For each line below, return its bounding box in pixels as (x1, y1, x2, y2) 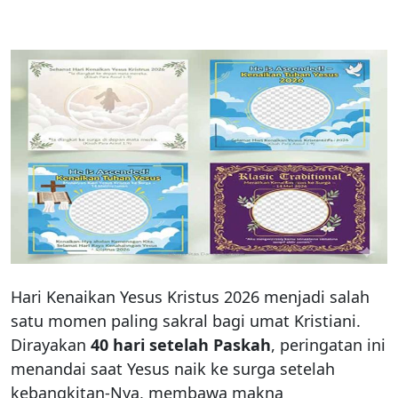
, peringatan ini (271, 334, 386, 356)
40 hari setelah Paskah (91, 334, 271, 356)
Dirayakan (11, 334, 91, 356)
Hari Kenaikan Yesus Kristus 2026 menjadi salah (11, 286, 370, 308)
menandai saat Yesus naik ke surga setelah (11, 358, 335, 380)
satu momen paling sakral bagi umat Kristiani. (11, 310, 361, 332)
